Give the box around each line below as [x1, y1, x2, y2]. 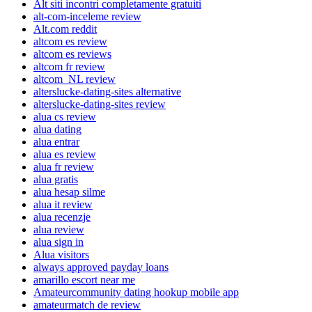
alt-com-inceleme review [33, 10, 141, 23]
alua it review [33, 198, 93, 211]
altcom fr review [33, 61, 105, 73]
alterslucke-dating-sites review [33, 98, 166, 111]
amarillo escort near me [33, 274, 135, 286]
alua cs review [33, 111, 96, 123]
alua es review [33, 148, 96, 161]
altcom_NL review [33, 73, 116, 86]
